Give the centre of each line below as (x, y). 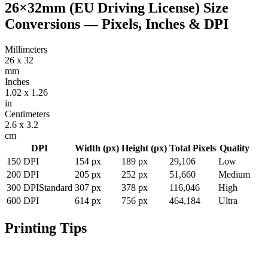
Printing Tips (46, 228)
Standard (56, 187)
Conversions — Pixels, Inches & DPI (117, 24)
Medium (234, 174)
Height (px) (144, 148)
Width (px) (97, 148)
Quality (234, 148)
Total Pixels (193, 148)
